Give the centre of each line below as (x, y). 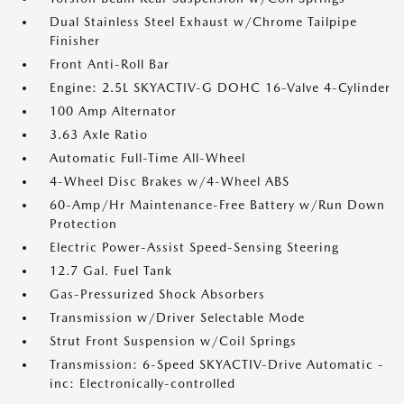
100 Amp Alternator (113, 111)
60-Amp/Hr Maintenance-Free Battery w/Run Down (217, 205)
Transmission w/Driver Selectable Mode (177, 317)
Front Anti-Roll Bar (110, 64)
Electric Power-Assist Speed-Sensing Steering (194, 247)
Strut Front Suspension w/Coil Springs (173, 341)
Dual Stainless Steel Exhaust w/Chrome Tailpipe (203, 22)
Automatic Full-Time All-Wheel (147, 158)
